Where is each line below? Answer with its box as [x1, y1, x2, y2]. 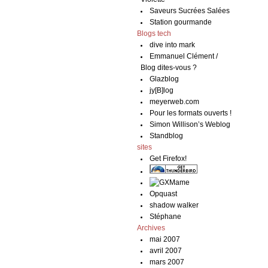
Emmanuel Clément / [150, 53, 218, 60]
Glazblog [150, 75, 179, 83]
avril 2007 [150, 247, 182, 254]
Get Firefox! [150, 155, 187, 162]
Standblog [150, 132, 184, 139]
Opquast [150, 190, 178, 197]
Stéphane [150, 213, 182, 220]
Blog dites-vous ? [140, 64, 197, 71]
